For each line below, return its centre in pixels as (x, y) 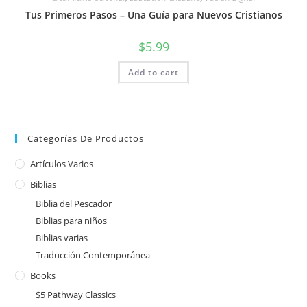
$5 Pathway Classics (76, 294)
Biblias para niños (72, 220)
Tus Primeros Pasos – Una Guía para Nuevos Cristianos (153, 15)
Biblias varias (62, 237)
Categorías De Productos (86, 138)
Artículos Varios (62, 163)
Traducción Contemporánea (93, 255)
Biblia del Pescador (74, 203)
